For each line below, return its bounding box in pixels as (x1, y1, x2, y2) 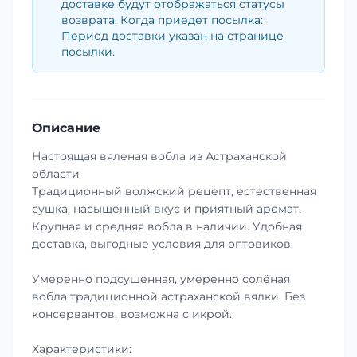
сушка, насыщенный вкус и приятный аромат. (32, 201, 301, 216)
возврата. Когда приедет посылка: (61, 12, 263, 27)
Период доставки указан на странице (61, 28, 284, 43)
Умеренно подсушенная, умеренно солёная (32, 271, 290, 286)
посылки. (61, 44, 115, 59)
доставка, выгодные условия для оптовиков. (32, 236, 293, 251)
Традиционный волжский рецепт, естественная (32, 183, 316, 198)
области (32, 166, 80, 181)
